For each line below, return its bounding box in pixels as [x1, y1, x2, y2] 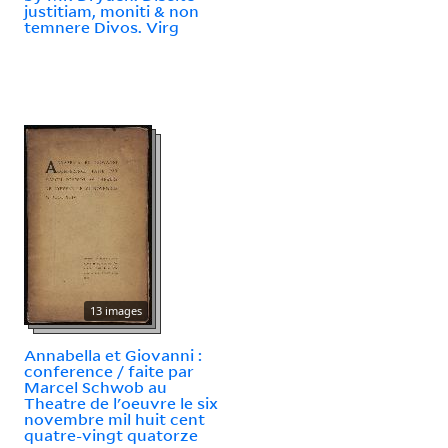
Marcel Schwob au [24, 376, 167, 397]
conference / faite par [24, 360, 194, 381]
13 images [90, 302, 142, 318]
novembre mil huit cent [24, 408, 205, 429]
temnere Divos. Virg [24, 16, 179, 37]
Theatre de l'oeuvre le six [24, 392, 218, 413]
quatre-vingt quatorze [24, 424, 198, 445]
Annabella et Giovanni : [24, 344, 202, 365]
